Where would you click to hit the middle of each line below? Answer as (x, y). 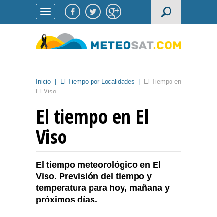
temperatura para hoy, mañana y (103, 188)
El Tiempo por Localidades (97, 82)
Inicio (43, 82)
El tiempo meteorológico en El (98, 165)
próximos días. (67, 200)
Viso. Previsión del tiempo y (94, 177)
